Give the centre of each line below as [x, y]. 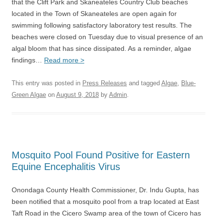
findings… [28, 60]
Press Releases [105, 83]
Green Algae [29, 95]
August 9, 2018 [77, 95]
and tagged [144, 83]
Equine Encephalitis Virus [66, 167]
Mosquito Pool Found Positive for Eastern [101, 155]
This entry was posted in [47, 83]
